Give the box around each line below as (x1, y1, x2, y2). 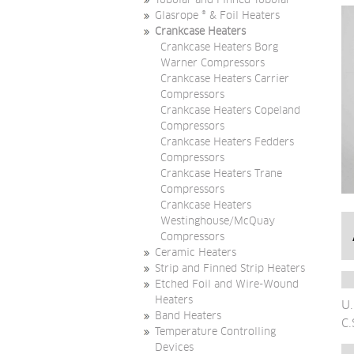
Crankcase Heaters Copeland (160, 105, 300, 116)
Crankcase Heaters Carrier (160, 73, 289, 85)
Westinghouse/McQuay (160, 216, 275, 227)
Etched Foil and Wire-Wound (155, 279, 299, 290)
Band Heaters (155, 311, 221, 322)
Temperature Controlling (155, 326, 276, 337)
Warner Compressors (160, 58, 265, 69)
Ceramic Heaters (155, 247, 236, 258)
